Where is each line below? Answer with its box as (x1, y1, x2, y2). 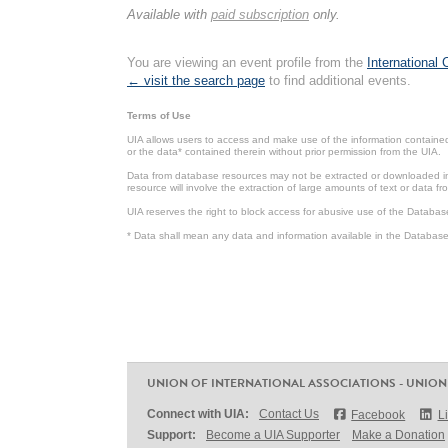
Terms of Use (127, 110, 191, 121)
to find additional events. (265, 73, 411, 88)
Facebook (351, 408, 406, 422)
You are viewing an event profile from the (127, 55, 367, 70)
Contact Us (259, 407, 319, 421)
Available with (127, 7, 211, 22)
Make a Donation (352, 428, 445, 442)
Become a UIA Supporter (206, 428, 340, 442)
